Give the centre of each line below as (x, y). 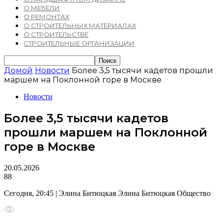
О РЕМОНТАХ (46, 17)
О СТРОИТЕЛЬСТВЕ (56, 34)
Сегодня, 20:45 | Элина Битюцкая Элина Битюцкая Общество (107, 193)
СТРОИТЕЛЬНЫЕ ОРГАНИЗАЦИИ (79, 43)
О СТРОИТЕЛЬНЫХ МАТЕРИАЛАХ (80, 26)
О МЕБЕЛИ (42, 8)
